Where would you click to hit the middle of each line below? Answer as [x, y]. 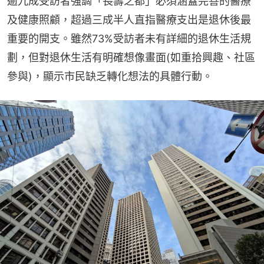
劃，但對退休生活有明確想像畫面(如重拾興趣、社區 [131, 57]
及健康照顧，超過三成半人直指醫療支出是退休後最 [129, 20]
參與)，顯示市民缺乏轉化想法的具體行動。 [110, 76]
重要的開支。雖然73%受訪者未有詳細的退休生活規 [129, 39]
